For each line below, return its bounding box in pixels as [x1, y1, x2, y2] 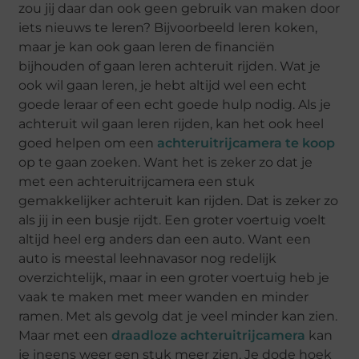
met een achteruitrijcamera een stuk [18, 174, 256, 190]
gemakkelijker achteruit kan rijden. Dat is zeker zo [18, 193, 339, 209]
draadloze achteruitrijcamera [111, 328, 306, 344]
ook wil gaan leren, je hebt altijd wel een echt [18, 78, 308, 94]
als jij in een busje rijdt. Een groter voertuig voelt [18, 212, 327, 228]
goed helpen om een [18, 135, 158, 151]
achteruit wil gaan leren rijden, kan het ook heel [18, 116, 325, 132]
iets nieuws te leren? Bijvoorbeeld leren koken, [18, 20, 318, 36]
